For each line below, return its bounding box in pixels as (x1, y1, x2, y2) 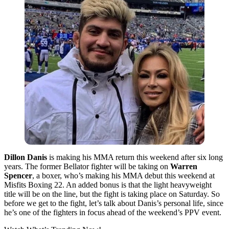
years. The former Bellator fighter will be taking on (4, 162, 170, 171)
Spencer (4, 171, 32, 180)
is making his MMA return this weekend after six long (47, 152, 223, 162)
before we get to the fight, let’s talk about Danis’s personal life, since (4, 198, 223, 208)
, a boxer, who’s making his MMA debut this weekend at (32, 171, 215, 180)
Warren (170, 162, 197, 171)
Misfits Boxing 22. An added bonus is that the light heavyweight (4, 180, 212, 189)
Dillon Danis (4, 152, 47, 162)
